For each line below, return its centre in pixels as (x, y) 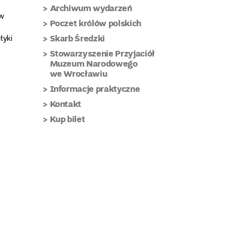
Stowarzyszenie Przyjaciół (102, 53)
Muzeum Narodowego (94, 63)
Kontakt (66, 104)
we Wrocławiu (78, 73)
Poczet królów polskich (96, 23)
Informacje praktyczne (95, 89)
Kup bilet (67, 119)
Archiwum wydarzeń (91, 8)
